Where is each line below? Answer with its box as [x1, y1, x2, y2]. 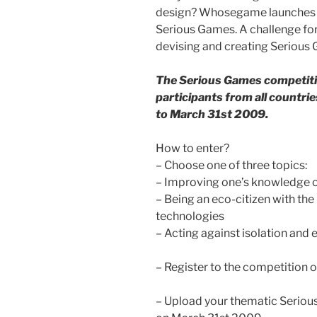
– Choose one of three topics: [156, 158, 307, 173]
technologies [156, 209, 224, 224]
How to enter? [156, 142, 229, 156]
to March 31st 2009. [156, 108, 268, 122]
